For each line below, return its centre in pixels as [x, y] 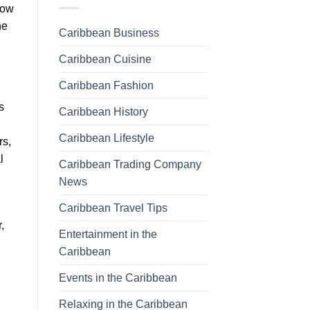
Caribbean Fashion [106, 85]
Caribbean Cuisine [105, 59]
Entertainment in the [108, 234]
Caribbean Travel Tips [113, 208]
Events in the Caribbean [118, 277]
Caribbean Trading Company [130, 164]
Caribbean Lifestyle [106, 138]
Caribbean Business [109, 33]
